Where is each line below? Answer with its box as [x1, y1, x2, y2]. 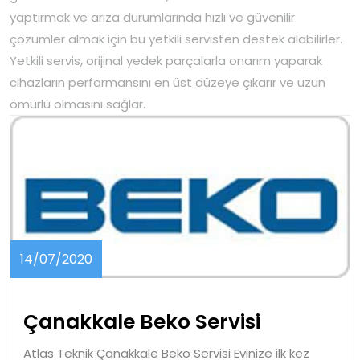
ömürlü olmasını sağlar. [10, 96, 145, 112]
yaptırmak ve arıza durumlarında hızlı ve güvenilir [10, 9, 295, 26]
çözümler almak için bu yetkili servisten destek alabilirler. [10, 31, 342, 47]
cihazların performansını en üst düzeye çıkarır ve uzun [10, 74, 325, 91]
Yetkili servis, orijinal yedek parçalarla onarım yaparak [10, 52, 322, 69]
